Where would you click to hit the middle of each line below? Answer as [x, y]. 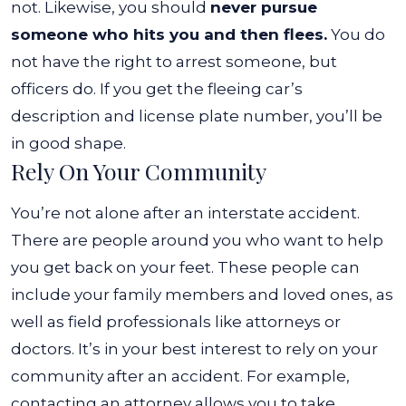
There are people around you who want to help [197, 240]
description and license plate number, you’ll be [197, 116]
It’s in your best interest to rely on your [228, 349]
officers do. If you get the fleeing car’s [157, 89]
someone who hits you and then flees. [169, 34]
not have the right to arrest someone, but [174, 62]
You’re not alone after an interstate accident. [185, 213]
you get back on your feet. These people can [185, 267]
